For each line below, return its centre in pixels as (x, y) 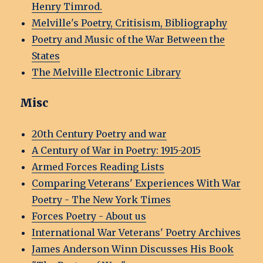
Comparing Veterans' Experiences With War (136, 183)
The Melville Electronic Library (107, 73)
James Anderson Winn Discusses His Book (133, 249)
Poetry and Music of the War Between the (129, 40)
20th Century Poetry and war (100, 134)
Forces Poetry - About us (89, 216)
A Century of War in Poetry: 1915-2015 (117, 151)
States (46, 56)
